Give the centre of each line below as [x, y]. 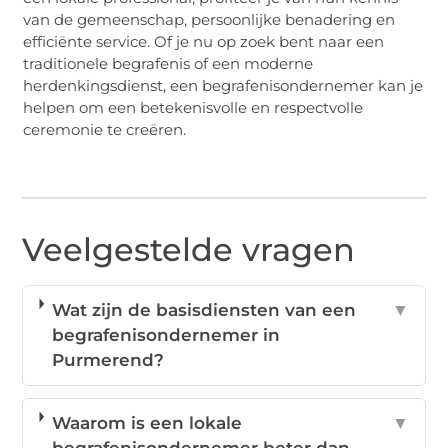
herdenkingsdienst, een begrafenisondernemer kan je [223, 85]
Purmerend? [107, 360]
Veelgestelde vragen [189, 250]
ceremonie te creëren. [105, 129]
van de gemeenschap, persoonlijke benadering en [209, 19]
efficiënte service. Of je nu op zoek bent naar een [204, 41]
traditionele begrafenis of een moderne [168, 63]
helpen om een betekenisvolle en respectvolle [193, 107]
